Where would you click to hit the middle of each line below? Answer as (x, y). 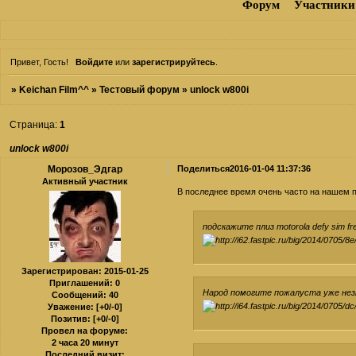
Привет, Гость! (39, 62)
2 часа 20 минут (85, 343)
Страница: (35, 124)
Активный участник (85, 181)
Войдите (94, 62)
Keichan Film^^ (54, 90)
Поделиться (204, 168)
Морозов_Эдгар (85, 169)
